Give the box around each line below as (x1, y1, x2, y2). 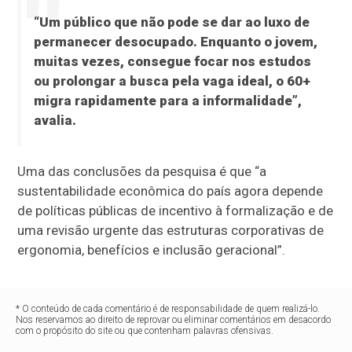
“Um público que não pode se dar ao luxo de (33, 14, 310, 31)
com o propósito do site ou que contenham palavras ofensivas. (16, 325, 274, 337)
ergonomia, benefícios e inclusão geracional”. (17, 242, 286, 258)
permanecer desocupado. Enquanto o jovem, (33, 34, 317, 50)
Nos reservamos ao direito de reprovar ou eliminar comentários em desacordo (16, 314, 332, 326)
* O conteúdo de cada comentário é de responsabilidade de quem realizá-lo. (16, 303, 321, 315)
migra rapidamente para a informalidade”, (33, 93, 302, 109)
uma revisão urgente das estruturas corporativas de (17, 222, 324, 239)
